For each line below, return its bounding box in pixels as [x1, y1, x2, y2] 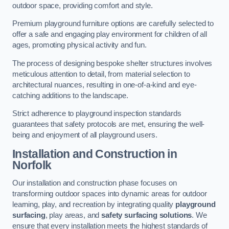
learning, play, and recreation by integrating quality [12, 200, 176, 209]
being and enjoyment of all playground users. [12, 131, 157, 140]
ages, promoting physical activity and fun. [12, 41, 147, 50]
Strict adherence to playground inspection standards [12, 109, 181, 118]
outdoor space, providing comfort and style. [12, 1, 153, 10]
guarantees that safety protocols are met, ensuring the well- [12, 120, 205, 129]
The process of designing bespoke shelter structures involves [12, 59, 213, 67]
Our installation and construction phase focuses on [12, 179, 177, 188]
